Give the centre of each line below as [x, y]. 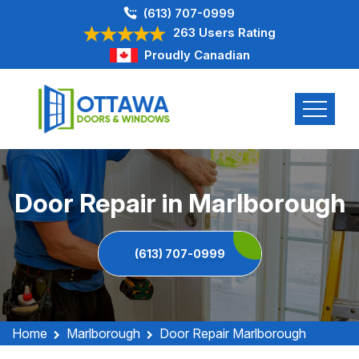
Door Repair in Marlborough [179, 203]
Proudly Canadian [197, 55]
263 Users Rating [224, 32]
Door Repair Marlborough [233, 333]
